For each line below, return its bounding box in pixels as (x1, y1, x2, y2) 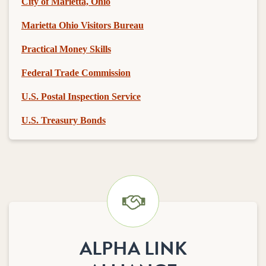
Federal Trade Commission (21, 67, 131, 78)
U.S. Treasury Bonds (21, 115, 106, 125)
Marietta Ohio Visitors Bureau (21, 20, 144, 30)
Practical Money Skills (21, 43, 111, 54)
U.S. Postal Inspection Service (21, 91, 141, 102)
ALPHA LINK (79, 234, 187, 262)
